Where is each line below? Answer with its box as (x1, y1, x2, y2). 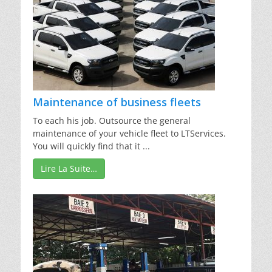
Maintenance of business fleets (33, 95, 201, 110)
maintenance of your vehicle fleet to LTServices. (33, 127, 226, 140)
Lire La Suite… (41, 163, 97, 175)
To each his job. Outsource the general (33, 115, 191, 127)
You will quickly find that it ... (33, 140, 150, 152)
